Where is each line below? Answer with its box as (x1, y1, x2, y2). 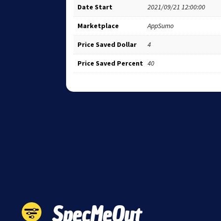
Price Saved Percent (77, 58, 144, 68)
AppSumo (147, 21, 174, 30)
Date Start (77, 2, 113, 11)
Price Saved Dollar (77, 39, 137, 49)
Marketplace (77, 21, 119, 30)
